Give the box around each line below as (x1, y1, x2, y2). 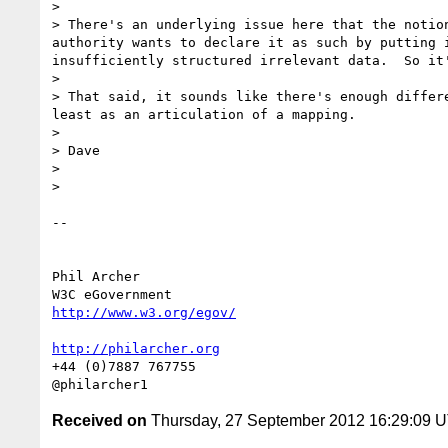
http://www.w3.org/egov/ (52, 304, 236, 320)
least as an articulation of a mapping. (52, 106, 356, 122)
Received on (52, 411, 147, 429)
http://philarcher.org (52, 340, 220, 356)
